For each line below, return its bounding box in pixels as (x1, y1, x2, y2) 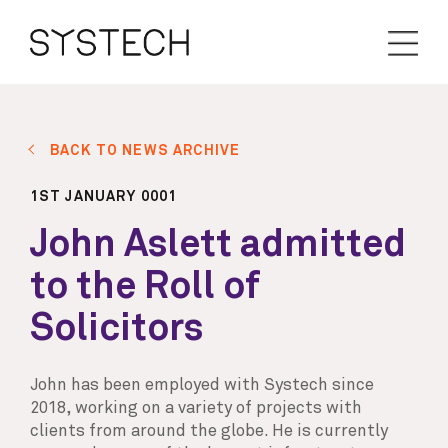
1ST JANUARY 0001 (29, 190, 178, 205)
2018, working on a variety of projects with (29, 399, 362, 417)
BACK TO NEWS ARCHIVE (50, 143, 241, 158)
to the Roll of (29, 267, 260, 306)
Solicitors (29, 309, 203, 348)
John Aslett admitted (29, 225, 406, 264)
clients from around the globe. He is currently (29, 422, 388, 440)
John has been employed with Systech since (29, 376, 374, 394)
